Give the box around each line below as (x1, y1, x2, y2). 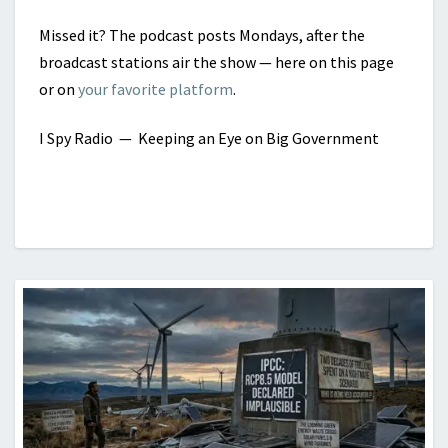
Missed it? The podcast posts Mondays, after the (39, 25, 365, 45)
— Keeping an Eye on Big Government (113, 128, 379, 148)
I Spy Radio (39, 128, 113, 148)
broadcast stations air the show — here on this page (39, 52, 394, 72)
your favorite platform (78, 79, 233, 99)
